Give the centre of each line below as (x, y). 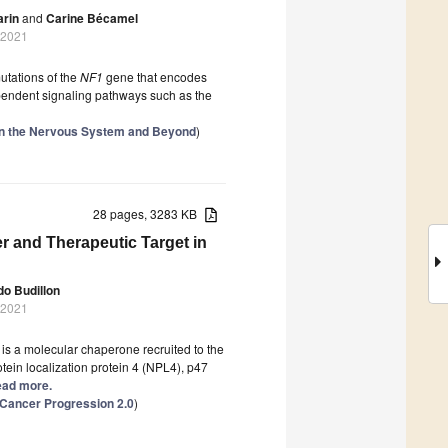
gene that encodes (155, 76)
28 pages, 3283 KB (149, 213)
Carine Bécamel (92, 17)
